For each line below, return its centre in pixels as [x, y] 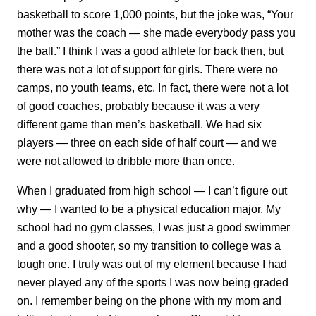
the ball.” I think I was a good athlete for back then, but [150, 50]
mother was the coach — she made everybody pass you [156, 32]
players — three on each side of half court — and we [147, 142]
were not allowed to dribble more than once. [126, 160]
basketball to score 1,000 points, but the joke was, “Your [155, 14]
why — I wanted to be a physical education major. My [149, 209]
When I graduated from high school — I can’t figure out [152, 191]
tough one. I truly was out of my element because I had [152, 264]
